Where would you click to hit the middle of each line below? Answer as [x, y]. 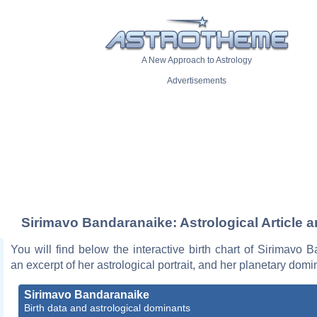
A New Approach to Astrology [197, 60]
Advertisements [197, 81]
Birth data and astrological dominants [107, 307]
